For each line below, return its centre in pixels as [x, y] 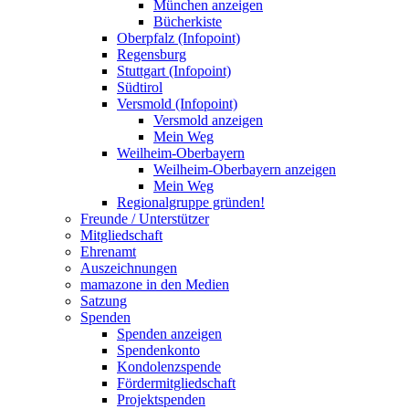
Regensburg [152, 55]
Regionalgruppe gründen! [191, 203]
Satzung [104, 301]
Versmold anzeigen [208, 121]
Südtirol [140, 88]
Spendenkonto [158, 351]
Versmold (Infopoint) [177, 104]
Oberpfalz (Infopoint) [178, 38]
